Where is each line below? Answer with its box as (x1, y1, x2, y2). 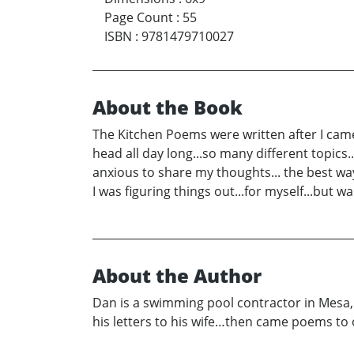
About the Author (92, 262, 262, 288)
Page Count (104, 8, 173, 26)
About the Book (92, 93, 243, 120)
